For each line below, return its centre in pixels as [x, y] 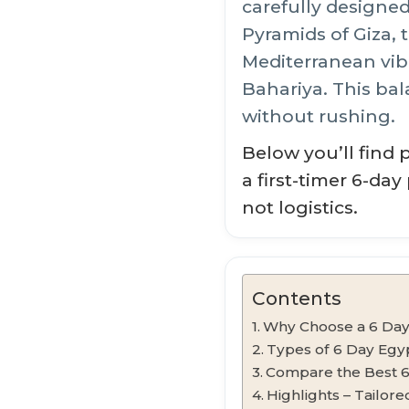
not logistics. [300, 207]
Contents [297, 298]
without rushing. [319, 116]
